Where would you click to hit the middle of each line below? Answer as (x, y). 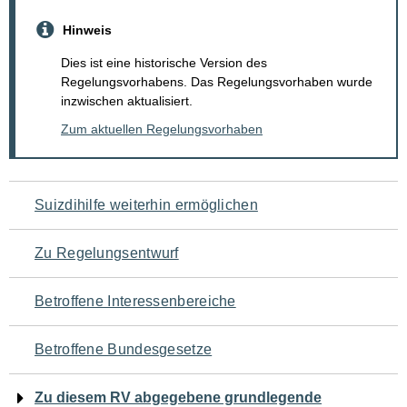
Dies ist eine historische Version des (164, 63)
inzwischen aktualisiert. (127, 101)
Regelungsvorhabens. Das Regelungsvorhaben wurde (217, 82)
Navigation (74, 199)
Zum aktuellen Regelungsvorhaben (162, 129)
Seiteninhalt (82, 314)
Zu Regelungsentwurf (107, 253)
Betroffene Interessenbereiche (135, 302)
